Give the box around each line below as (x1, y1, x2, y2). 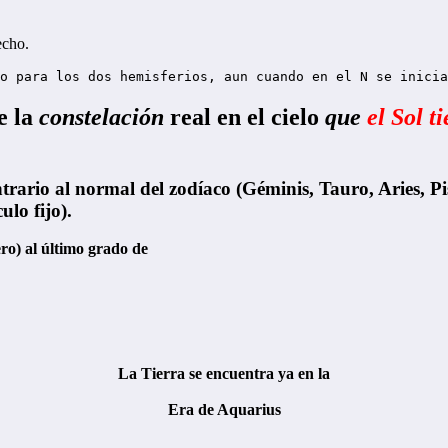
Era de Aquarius (167, 400, 281, 418)
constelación (39, 103, 164, 130)
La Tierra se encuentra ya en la (118, 364, 330, 382)
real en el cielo (164, 103, 325, 130)
